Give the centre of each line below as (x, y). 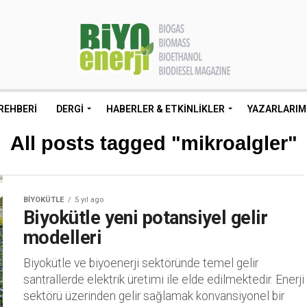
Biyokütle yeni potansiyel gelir (146, 218)
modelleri (63, 238)
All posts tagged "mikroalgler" (153, 143)
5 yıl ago (89, 200)
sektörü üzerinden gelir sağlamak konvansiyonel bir (154, 296)
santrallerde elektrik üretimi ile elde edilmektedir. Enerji (164, 280)
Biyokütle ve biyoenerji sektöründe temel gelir (141, 263)
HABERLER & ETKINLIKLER (165, 109)
